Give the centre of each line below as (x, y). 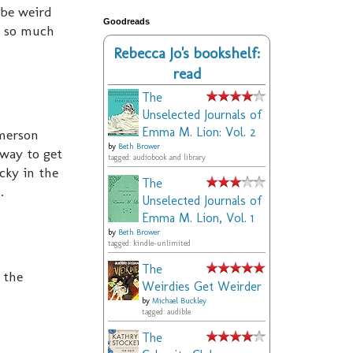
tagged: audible (166, 312)
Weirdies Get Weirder (202, 287)
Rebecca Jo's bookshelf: (187, 54)
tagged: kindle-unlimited (149, 244)
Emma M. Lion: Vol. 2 (199, 132)
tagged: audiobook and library (157, 158)
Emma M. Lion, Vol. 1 (198, 218)
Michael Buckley (179, 301)
